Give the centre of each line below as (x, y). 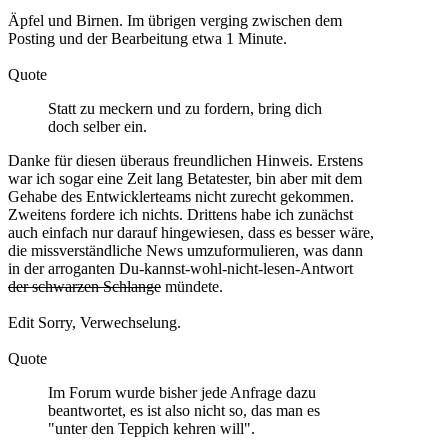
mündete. (192, 286)
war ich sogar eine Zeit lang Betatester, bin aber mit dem (185, 178)
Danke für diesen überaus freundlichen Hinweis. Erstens (185, 160)
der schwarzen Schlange (84, 286)
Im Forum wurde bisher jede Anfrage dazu (182, 392)
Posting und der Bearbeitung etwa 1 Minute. (147, 38)
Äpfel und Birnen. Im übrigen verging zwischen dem (175, 20)
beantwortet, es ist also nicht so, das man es (184, 410)
